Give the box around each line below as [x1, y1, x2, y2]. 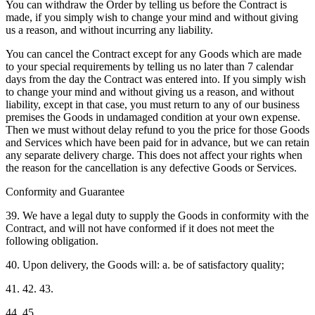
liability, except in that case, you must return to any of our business [6, 98, 300, 110]
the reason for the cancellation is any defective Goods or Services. [6, 161, 297, 174]
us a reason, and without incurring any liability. [6, 23, 213, 36]
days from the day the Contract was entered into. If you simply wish [6, 72, 306, 85]
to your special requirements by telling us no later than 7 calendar [6, 60, 293, 72]
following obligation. [6, 234, 98, 247]
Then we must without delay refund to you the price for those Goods [6, 123, 309, 136]
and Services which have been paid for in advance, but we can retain [6, 136, 309, 148]
